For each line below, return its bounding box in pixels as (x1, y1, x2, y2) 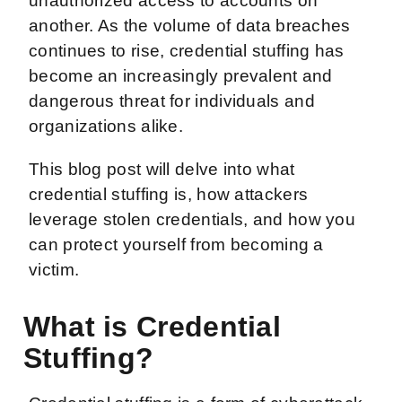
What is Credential (22, 310, 282, 343)
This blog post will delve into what (29, 159, 295, 179)
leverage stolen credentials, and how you (29, 209, 355, 229)
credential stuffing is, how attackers (29, 184, 309, 204)
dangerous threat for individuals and (29, 91, 315, 110)
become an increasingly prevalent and (29, 66, 333, 85)
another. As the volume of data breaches (29, 15, 351, 35)
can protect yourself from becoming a (29, 234, 324, 254)
